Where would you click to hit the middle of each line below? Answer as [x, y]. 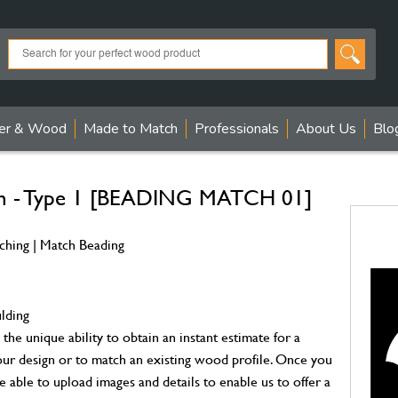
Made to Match [131, 129]
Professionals [237, 129]
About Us [326, 129]
